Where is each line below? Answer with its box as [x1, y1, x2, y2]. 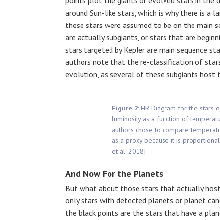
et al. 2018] [112, 146, 146, 156]
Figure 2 [112, 103, 138, 112]
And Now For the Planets [65, 167, 163, 179]
